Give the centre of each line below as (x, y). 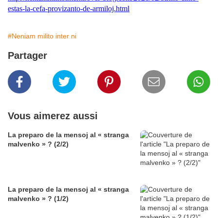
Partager (27, 56)
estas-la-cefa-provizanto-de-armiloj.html (69, 9)
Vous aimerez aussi (53, 116)
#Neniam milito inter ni (42, 36)
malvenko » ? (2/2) (38, 144)
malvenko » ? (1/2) (38, 199)
